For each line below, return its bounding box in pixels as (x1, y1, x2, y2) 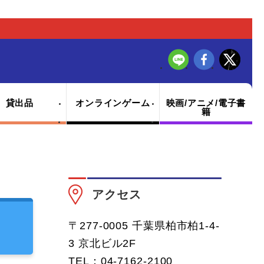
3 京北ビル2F (68, 237, 137, 249)
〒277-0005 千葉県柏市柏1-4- (68, 220, 220, 232)
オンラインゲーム (75, 98, 150, 108)
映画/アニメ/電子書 (166, 98, 246, 108)
